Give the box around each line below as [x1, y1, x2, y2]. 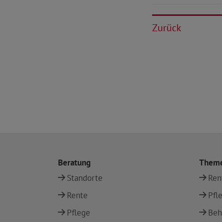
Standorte [67, 172, 103, 183]
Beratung [58, 157, 91, 168]
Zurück [152, 21, 181, 34]
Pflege [67, 207, 90, 218]
